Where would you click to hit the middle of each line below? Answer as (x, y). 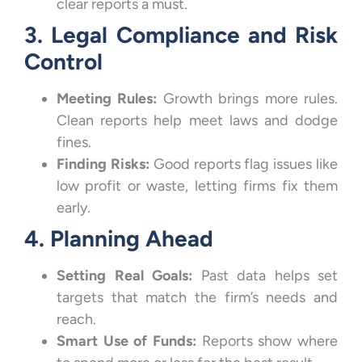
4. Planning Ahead (119, 239)
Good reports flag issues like (244, 164)
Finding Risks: (103, 164)
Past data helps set (265, 276)
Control (63, 62)
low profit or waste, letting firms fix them (197, 186)
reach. (76, 320)
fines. (74, 143)
